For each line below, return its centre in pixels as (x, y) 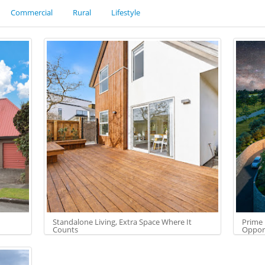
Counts (65, 230)
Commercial (32, 12)
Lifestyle (126, 12)
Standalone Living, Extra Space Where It (122, 222)
